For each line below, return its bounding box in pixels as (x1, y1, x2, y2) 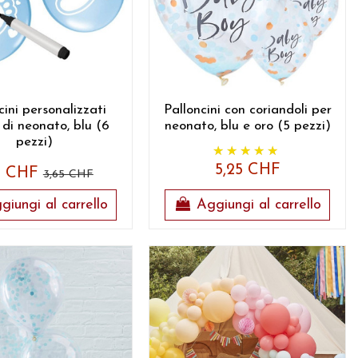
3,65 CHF (42, 168, 93, 181)
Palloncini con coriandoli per (163, 102, 332, 117)
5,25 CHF (214, 161, 280, 178)
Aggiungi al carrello (197, 197, 322, 213)
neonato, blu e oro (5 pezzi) (164, 118, 331, 133)
